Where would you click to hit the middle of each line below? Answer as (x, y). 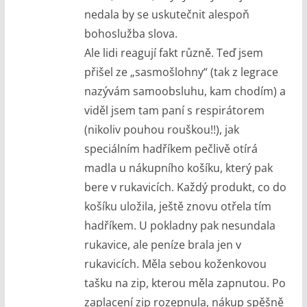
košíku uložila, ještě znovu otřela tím (177, 206)
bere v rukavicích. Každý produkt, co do (185, 187)
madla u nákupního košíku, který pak (178, 168)
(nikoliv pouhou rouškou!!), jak (161, 129)
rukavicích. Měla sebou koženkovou (175, 263)
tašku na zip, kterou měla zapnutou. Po (185, 283)
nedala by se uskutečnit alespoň (167, 14)
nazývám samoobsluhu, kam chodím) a (185, 91)
